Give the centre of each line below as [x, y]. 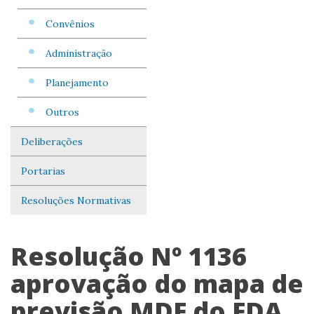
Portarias [43, 171]
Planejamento [77, 83]
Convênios [70, 24]
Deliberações [52, 142]
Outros [62, 112]
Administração [79, 53]
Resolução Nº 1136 [129, 256]
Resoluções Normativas [76, 200]
